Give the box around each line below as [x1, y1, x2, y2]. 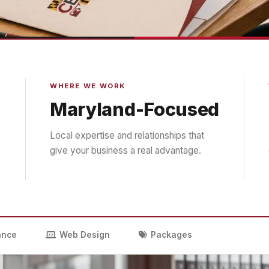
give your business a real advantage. [50, 145, 201, 156]
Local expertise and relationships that [50, 130, 204, 141]
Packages [151, 230, 192, 240]
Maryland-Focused [50, 98, 220, 120]
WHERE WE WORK [50, 82, 126, 90]
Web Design [59, 230, 110, 240]
